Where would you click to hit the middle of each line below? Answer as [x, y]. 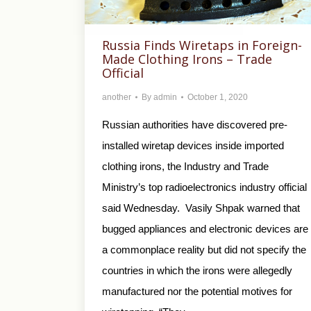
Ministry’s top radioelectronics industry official [204, 187]
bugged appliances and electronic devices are [205, 228]
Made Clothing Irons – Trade [187, 59]
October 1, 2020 [218, 97]
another [117, 97]
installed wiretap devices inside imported [193, 145]
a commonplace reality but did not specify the [204, 249]
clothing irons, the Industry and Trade [185, 166]
